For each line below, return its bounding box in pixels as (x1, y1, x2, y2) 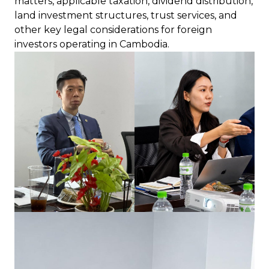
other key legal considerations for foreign (14, 24, 212, 36)
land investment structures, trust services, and (14, 10, 237, 22)
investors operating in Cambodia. (14, 38, 169, 50)
